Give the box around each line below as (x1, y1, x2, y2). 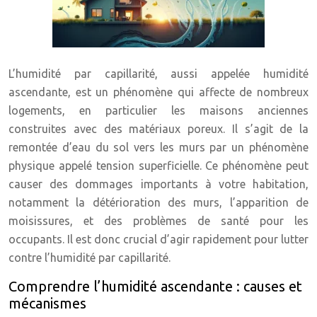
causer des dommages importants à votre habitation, (8, 178, 309, 190)
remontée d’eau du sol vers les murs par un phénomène (8, 141, 309, 154)
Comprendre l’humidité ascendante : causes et (8, 278, 302, 294)
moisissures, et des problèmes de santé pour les (8, 214, 309, 227)
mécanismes (8, 295, 86, 311)
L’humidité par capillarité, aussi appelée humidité (8, 67, 309, 80)
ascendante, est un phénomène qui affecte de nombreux (8, 86, 309, 98)
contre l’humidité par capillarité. (8, 251, 171, 264)
